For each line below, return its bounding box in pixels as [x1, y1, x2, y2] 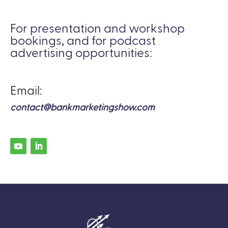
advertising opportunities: [10, 47, 152, 60]
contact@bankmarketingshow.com [10, 103, 155, 113]
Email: [10, 85, 42, 98]
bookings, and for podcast [10, 35, 156, 48]
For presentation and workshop [10, 23, 185, 36]
